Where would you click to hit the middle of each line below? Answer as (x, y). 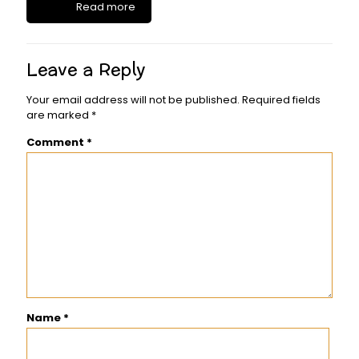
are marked (59, 115)
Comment (56, 143)
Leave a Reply (86, 70)
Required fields (281, 100)
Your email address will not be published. (133, 100)
